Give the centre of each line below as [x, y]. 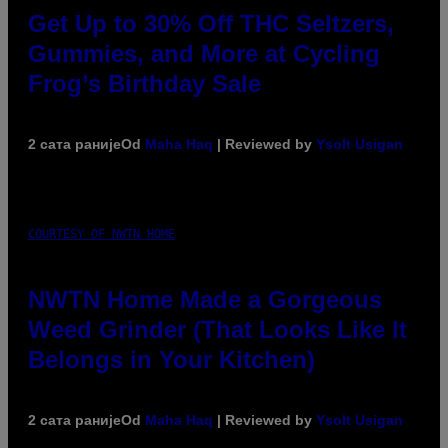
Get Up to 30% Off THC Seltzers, [211, 24]
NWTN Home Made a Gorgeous [205, 300]
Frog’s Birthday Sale [144, 84]
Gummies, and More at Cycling [204, 54]
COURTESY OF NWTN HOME [101, 234]
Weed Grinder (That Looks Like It [217, 330]
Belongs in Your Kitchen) [171, 360]
